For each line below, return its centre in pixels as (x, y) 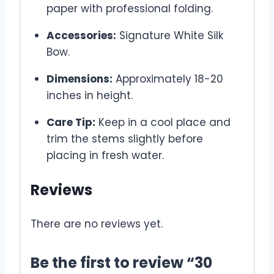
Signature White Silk (169, 35)
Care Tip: (71, 122)
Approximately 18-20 (168, 79)
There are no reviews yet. (97, 224)
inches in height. (89, 95)
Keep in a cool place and (163, 122)
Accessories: (81, 35)
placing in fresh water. (105, 155)
